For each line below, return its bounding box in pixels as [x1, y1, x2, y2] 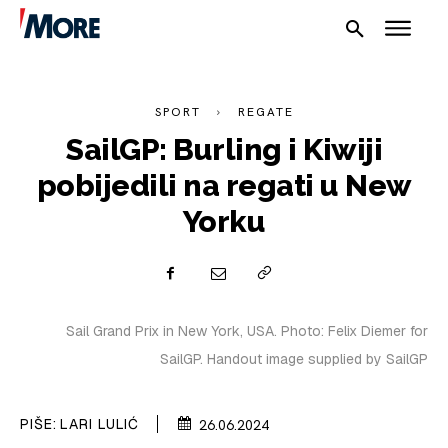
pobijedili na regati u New [36, 168, 412, 203]
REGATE [237, 104, 294, 120]
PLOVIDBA [41, 400, 138, 424]
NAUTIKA [41, 269, 125, 293]
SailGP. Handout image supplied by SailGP [160, 350, 428, 368]
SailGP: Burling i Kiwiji [66, 132, 382, 167]
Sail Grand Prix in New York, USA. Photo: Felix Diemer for [66, 322, 428, 340]
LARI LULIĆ [60, 414, 139, 433]
